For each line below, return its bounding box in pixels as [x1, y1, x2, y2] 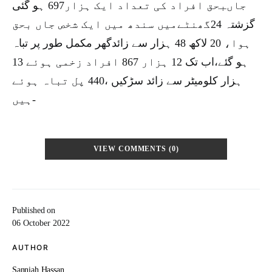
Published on [12, 206, 55, 215]
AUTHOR [12, 243, 49, 252]
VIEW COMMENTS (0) [93, 145, 179, 153]
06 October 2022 [12, 219, 70, 228]
